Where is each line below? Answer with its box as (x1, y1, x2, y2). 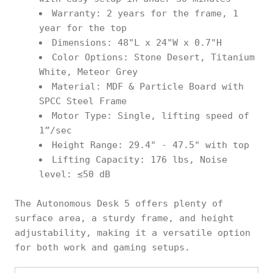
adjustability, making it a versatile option (15, 227, 250, 238)
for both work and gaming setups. (15, 242, 190, 253)
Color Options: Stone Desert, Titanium (52, 52, 255, 63)
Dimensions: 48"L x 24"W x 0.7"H (52, 37, 222, 48)
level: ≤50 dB (39, 169, 110, 180)
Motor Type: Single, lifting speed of (52, 110, 249, 121)
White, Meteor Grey (39, 66, 138, 77)
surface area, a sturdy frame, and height (15, 213, 234, 224)
